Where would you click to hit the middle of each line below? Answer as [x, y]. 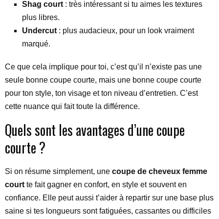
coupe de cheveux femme [160, 171]
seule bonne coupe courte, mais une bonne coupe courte [103, 80]
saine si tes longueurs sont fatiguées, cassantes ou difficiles [108, 211]
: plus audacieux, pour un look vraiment [125, 30]
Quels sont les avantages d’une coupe [95, 130]
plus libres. [41, 17]
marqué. [36, 44]
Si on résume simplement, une [58, 171]
